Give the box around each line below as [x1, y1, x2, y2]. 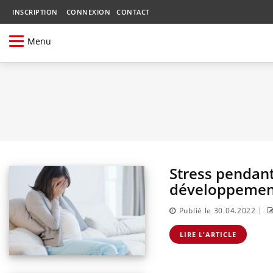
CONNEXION [66, 7, 110, 16]
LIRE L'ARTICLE [180, 230, 236, 239]
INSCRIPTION [12, 7, 58, 16]
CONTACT [116, 7, 150, 16]
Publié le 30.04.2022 [179, 205, 256, 216]
